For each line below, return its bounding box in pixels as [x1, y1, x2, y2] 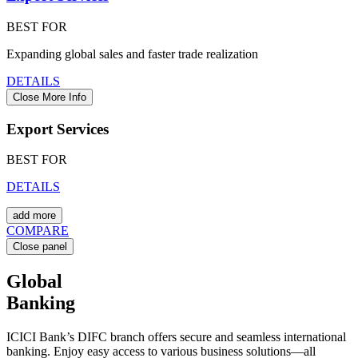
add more [13, 209, 56, 222]
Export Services [6, 120, 109, 137]
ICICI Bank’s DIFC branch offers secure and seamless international [6, 330, 346, 344]
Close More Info [13, 90, 86, 103]
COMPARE [6, 224, 69, 238]
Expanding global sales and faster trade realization [6, 46, 258, 61]
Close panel [13, 241, 67, 253]
